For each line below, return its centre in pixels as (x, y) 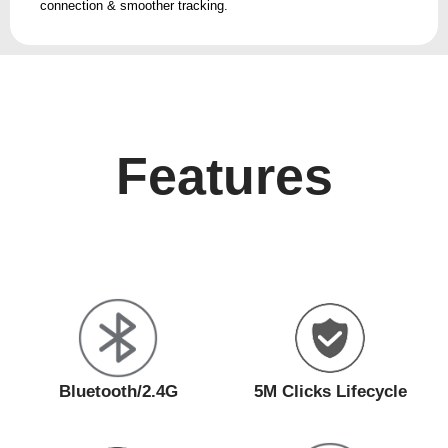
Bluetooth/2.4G (118, 392)
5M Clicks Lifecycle (330, 392)
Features (224, 176)
